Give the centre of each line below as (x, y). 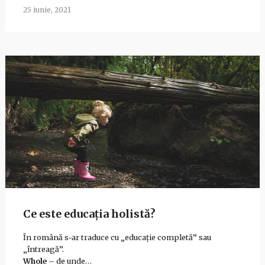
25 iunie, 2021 (47, 9)
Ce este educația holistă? (89, 214)
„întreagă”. (43, 249)
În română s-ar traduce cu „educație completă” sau (117, 237)
